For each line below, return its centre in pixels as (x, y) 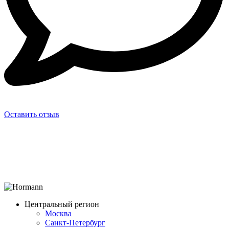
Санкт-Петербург (75, 222)
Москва (58, 213)
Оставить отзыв (32, 114)
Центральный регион (62, 204)
